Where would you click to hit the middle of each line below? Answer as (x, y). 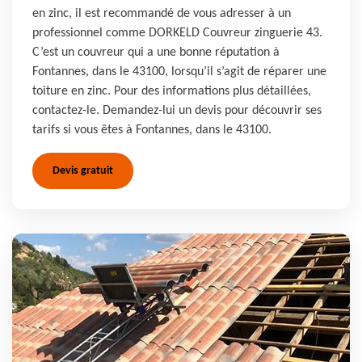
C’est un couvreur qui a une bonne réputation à (156, 53)
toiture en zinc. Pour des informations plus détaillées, (172, 91)
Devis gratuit (83, 171)
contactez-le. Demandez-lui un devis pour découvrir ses (177, 111)
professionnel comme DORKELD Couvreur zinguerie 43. (177, 33)
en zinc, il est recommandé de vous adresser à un (162, 14)
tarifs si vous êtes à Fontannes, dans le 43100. (152, 130)
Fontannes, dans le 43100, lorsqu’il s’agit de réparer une (179, 72)
